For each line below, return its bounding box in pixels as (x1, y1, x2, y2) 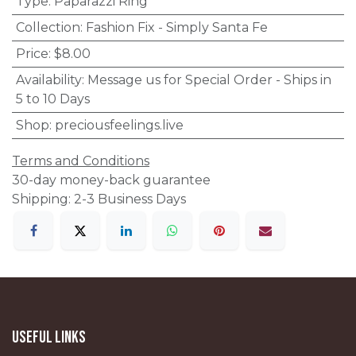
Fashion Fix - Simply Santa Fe (85, 19, 268, 35)
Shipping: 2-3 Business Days (12, 191, 186, 207)
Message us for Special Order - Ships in (87, 72, 331, 87)
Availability (15, 72, 82, 87)
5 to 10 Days (15, 91, 90, 106)
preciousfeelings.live (54, 117, 184, 133)
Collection (15, 19, 80, 35)
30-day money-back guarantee (12, 172, 211, 188)
